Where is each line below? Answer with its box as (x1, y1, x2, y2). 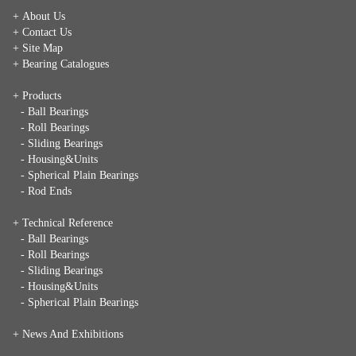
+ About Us (13, 10, 65, 22)
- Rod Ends (21, 184, 72, 197)
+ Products (13, 89, 61, 102)
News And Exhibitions (22, 327, 123, 340)
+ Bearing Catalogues (13, 57, 109, 70)
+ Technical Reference (13, 216, 113, 229)
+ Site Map (13, 41, 63, 54)
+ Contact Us (13, 25, 72, 38)
